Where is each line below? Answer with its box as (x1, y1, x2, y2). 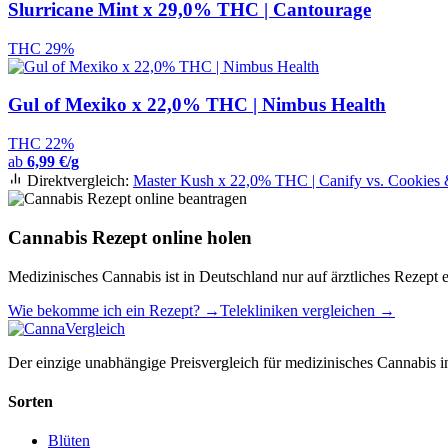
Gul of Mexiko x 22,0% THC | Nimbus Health (8, 94, 386, 116)
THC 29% (8, 39, 74, 57)
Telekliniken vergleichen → (220, 301, 395, 319)
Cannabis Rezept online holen (8, 226, 252, 248)
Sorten (8, 392, 53, 410)
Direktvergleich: (27, 172, 129, 190)
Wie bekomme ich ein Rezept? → (8, 301, 220, 319)
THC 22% (8, 135, 74, 153)
